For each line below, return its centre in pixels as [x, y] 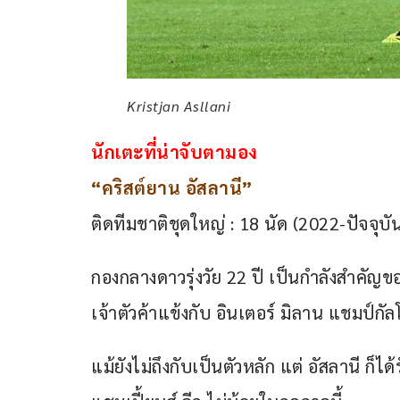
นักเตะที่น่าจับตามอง [175, 152]
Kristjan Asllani [179, 106]
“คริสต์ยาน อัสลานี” [172, 188]
